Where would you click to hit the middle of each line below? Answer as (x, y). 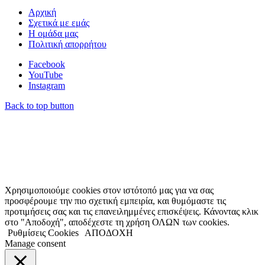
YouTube (46, 75)
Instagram (47, 86)
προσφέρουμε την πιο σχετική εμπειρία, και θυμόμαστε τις (115, 201)
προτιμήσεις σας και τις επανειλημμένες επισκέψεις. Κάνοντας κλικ (132, 212)
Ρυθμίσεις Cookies (43, 233)
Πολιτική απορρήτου (67, 44)
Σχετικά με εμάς (59, 23)
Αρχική (42, 12)
